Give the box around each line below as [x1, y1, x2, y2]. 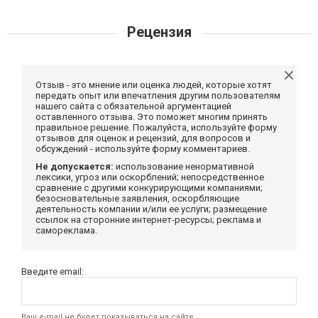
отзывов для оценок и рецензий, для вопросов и [35, 133, 251, 144]
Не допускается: [35, 161, 114, 172]
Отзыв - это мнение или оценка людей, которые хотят [35, 79, 272, 91]
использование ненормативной [114, 161, 254, 172]
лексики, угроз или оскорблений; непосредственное [35, 172, 264, 183]
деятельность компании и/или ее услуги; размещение [35, 204, 267, 215]
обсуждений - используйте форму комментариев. [35, 143, 250, 155]
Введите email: [21, 266, 84, 278]
